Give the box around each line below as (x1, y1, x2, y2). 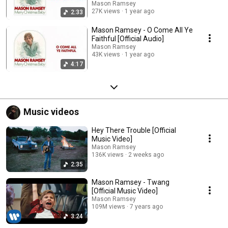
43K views (92, 50, 120, 58)
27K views (92, 7, 120, 15)
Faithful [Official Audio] (92, 34, 164, 43)
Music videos (23, 106, 79, 117)
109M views (92, 203, 125, 210)
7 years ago (130, 203, 163, 210)
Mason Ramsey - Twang (92, 178, 169, 186)
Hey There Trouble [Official (92, 126, 176, 134)
